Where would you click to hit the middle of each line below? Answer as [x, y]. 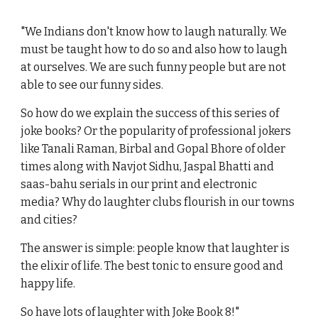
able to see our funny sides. [92, 85]
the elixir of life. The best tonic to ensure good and [152, 266]
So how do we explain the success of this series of [150, 114]
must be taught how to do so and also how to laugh [154, 50]
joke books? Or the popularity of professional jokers [156, 131]
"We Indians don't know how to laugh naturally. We [154, 32]
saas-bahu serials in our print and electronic [139, 185]
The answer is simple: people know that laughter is [155, 248]
